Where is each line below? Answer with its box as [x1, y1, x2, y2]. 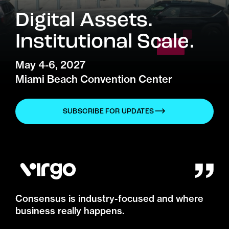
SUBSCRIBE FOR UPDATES [62, 107, 154, 116]
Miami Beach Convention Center [15, 73, 172, 85]
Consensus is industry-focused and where [15, 193, 203, 204]
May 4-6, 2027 [15, 58, 85, 71]
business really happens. [15, 205, 124, 217]
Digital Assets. [15, 7, 153, 32]
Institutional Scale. [15, 28, 195, 54]
